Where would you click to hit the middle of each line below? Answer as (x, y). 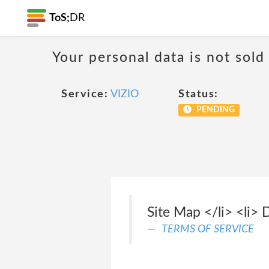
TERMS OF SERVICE (207, 229)
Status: (198, 94)
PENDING (214, 110)
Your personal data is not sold (159, 57)
